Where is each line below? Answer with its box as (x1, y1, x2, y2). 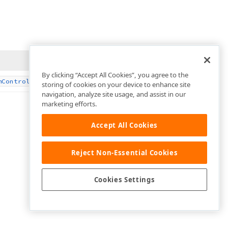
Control (2, 77, 30, 85)
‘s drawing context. (33, 76, 97, 85)
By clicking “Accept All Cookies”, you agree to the (42, 70, 188, 80)
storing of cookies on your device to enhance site (42, 80, 190, 90)
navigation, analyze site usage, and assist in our (42, 90, 186, 99)
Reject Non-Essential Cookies (71, 148, 178, 157)
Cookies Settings (94, 175, 155, 185)
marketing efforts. (42, 99, 97, 109)
